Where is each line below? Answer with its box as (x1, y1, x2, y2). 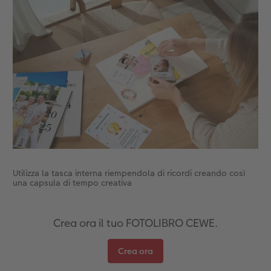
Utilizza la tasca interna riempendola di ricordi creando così (12, 166, 245, 179)
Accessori (77, 17, 120, 31)
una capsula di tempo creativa (12, 176, 132, 189)
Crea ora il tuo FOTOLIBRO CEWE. (53, 215, 218, 230)
